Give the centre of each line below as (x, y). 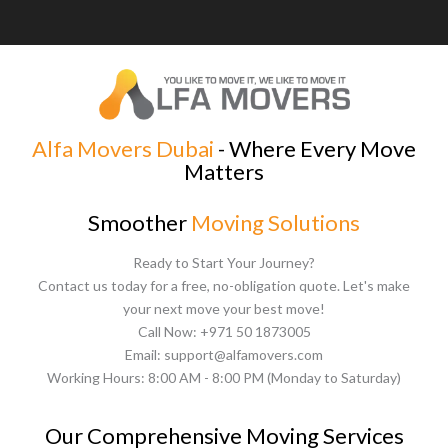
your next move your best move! (224, 309)
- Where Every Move (315, 149)
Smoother (139, 222)
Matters (224, 172)
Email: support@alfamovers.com (224, 355)
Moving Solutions (275, 222)
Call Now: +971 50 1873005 (224, 332)
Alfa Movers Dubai (123, 149)
